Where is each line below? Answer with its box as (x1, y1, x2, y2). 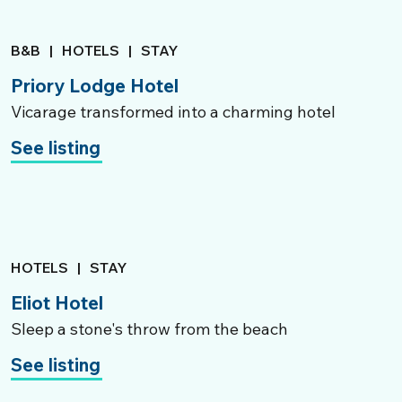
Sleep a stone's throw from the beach (11, 319, 288, 339)
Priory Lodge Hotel (11, 74, 179, 97)
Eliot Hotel (11, 291, 103, 314)
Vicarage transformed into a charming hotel (11, 101, 336, 122)
